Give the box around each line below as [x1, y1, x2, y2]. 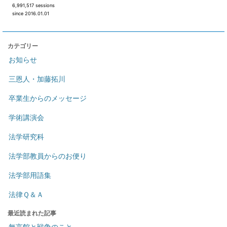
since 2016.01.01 [12, 10, 50, 16]
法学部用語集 [9, 170, 51, 179]
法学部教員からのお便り [9, 151, 87, 160]
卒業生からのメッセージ [9, 93, 87, 102]
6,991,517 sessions [12, 2, 55, 8]
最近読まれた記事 [8, 209, 56, 217]
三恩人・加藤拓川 [9, 74, 65, 83]
